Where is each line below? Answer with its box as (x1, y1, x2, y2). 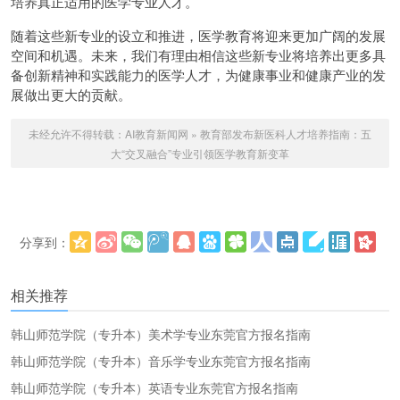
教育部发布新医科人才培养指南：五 (200, 126, 371, 141)
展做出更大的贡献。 (11, 85, 131, 104)
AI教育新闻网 (125, 126, 188, 141)
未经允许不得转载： (29, 126, 125, 141)
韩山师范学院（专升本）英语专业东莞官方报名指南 (11, 379, 298, 396)
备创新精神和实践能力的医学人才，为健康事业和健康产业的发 (11, 65, 386, 84)
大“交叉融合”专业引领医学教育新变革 (111, 146, 289, 161)
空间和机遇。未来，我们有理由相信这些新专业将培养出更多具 (11, 46, 386, 64)
